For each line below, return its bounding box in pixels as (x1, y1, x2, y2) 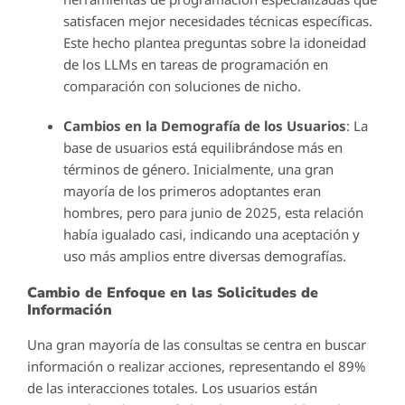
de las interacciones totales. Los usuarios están (27, 378, 317, 397)
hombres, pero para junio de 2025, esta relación (63, 202, 363, 221)
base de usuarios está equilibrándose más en (63, 137, 343, 156)
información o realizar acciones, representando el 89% (27, 356, 365, 375)
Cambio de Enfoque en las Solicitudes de (27, 282, 318, 303)
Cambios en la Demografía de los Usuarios (63, 116, 346, 135)
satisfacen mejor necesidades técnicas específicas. (63, 11, 372, 30)
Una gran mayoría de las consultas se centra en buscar (27, 334, 366, 353)
